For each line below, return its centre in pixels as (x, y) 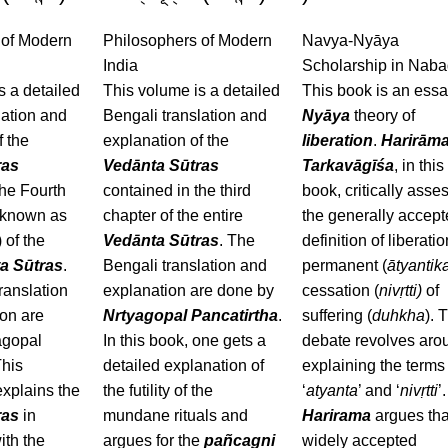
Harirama (337, 415)
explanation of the (165, 140)
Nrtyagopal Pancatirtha (190, 315)
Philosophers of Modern (187, 40)
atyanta (332, 390)
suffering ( (337, 315)
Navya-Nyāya (351, 40)
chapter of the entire (172, 215)
